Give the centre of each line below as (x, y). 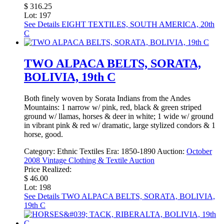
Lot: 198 (37, 187)
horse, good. (43, 134)
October (199, 151)
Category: (40, 151)
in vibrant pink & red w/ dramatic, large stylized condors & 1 (120, 125)
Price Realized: (48, 169)
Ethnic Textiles (80, 151)
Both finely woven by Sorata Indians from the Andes (107, 98)
